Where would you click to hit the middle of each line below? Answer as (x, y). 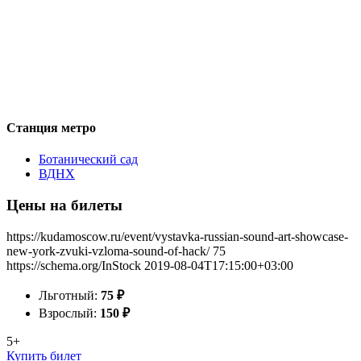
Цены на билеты (64, 205)
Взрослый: (69, 313)
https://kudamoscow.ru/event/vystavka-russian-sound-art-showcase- (177, 236)
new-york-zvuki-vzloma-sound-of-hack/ (108, 251)
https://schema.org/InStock (74, 265)
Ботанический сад (88, 160)
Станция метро (51, 127)
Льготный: (70, 295)
